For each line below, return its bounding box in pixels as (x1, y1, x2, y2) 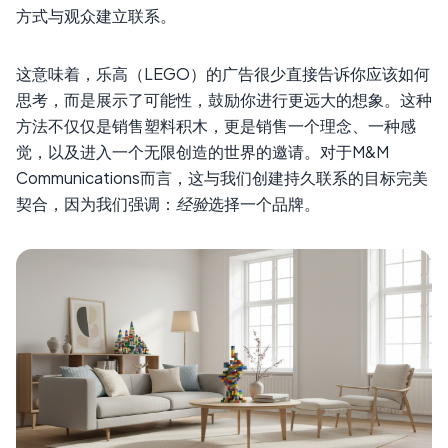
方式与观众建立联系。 (16, 4, 176, 26)
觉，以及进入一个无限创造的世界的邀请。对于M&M (16, 140, 389, 162)
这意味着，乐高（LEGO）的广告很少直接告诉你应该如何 (16, 62, 430, 84)
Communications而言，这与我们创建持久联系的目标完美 (16, 166, 428, 188)
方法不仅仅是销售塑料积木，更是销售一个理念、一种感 (16, 114, 416, 136)
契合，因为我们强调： (16, 192, 176, 214)
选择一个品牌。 (208, 192, 320, 214)
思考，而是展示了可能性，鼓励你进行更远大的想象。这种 (16, 88, 432, 110)
